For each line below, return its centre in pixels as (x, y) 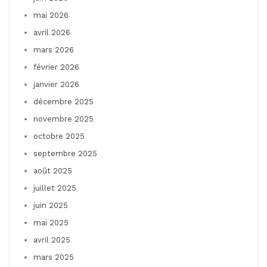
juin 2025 (51, 205)
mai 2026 (51, 15)
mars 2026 (54, 49)
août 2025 (53, 170)
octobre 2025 (59, 136)
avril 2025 (52, 240)
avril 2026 (52, 32)
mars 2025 (54, 257)
